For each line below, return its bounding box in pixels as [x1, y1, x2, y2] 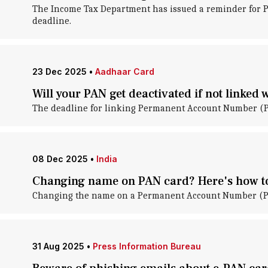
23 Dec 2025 [32, 66, 87, 77]
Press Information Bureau [92, 241, 201, 251]
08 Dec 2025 [32, 154, 88, 164]
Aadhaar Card [95, 66, 154, 77]
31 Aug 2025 [32, 241, 84, 251]
